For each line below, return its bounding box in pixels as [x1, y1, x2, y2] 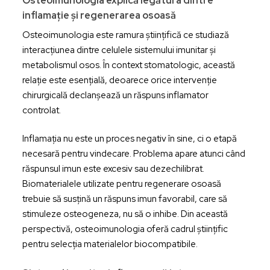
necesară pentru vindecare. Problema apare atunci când [22, 148, 245, 160]
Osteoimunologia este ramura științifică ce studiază [22, 28, 229, 41]
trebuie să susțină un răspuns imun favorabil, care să [22, 193, 227, 205]
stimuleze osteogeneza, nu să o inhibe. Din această [22, 208, 228, 220]
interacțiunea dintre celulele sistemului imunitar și [22, 43, 216, 56]
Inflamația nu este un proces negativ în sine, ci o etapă [22, 133, 237, 145]
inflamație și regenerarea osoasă [22, 8, 176, 22]
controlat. [22, 104, 61, 116]
